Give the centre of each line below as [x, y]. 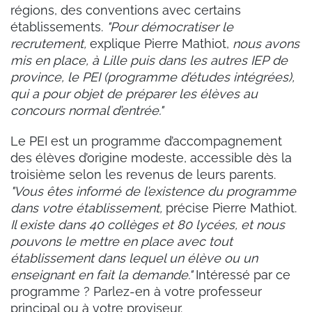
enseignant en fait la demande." [103, 274]
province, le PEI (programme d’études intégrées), [153, 77]
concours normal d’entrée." [87, 110]
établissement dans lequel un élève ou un [134, 258]
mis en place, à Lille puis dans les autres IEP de [149, 60]
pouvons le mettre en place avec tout [122, 241]
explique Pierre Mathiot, [159, 43]
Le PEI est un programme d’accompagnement [146, 141]
